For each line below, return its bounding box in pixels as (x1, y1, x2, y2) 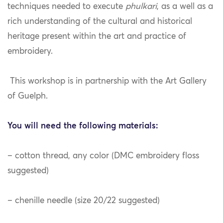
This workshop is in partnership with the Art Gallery (7, 77, 207, 86)
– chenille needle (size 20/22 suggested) (7, 197, 160, 206)
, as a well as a (157, 2, 213, 11)
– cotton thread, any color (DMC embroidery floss (7, 152, 199, 161)
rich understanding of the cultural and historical (7, 17, 192, 26)
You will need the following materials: (7, 122, 158, 131)
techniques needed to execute (7, 2, 123, 11)
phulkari (123, 2, 157, 11)
